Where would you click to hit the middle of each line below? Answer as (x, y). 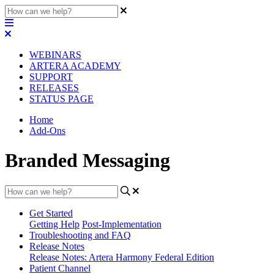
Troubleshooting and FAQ (80, 235)
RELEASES (54, 88)
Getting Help (54, 224)
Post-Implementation (122, 224)
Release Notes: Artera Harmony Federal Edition (122, 257)
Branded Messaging (87, 161)
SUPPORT (51, 77)
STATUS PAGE (61, 99)
